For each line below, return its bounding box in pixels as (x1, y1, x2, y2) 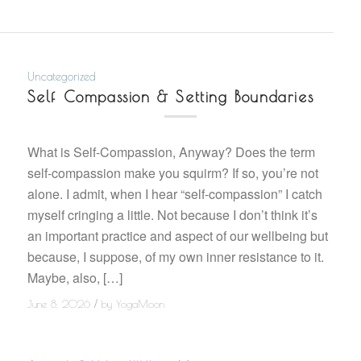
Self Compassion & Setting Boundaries (27, 88, 314, 106)
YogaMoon (115, 298, 164, 311)
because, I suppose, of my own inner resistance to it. (27, 247, 324, 266)
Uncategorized (27, 69, 96, 84)
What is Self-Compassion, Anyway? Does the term (27, 142, 315, 161)
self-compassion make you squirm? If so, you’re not (27, 163, 318, 182)
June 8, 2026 (27, 298, 90, 311)
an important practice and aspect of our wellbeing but (27, 226, 328, 245)
